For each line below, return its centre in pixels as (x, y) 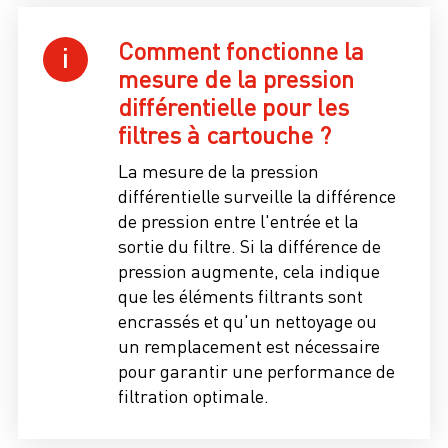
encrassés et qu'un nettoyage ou (247, 321)
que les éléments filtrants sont (240, 296)
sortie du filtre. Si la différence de (249, 246)
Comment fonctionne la (241, 50)
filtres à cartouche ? (224, 134)
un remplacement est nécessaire (249, 346)
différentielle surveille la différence (257, 196)
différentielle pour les (233, 106)
